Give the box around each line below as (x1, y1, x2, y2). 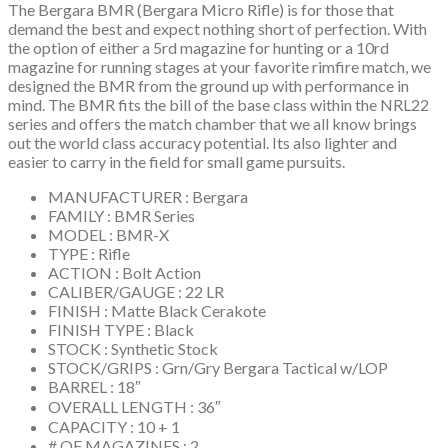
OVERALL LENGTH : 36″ (48, 397, 221, 417)
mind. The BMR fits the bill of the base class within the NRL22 (8, 95, 429, 115)
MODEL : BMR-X (48, 225, 169, 245)
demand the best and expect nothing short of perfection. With (8, 19, 427, 39)
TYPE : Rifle (48, 244, 130, 264)
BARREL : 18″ (48, 377, 141, 397)
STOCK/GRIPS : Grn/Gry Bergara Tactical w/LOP (48, 358, 388, 378)
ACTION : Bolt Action (48, 263, 201, 283)
